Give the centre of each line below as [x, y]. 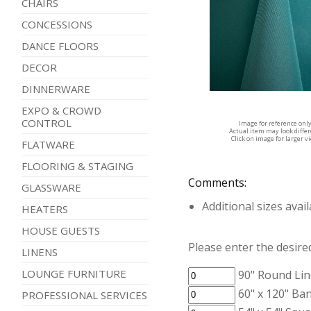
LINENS [39, 252]
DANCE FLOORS [60, 46]
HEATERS [44, 209]
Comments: [218, 183]
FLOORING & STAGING [77, 166]
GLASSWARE [51, 188]
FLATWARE [48, 145]
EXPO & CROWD [61, 111]
